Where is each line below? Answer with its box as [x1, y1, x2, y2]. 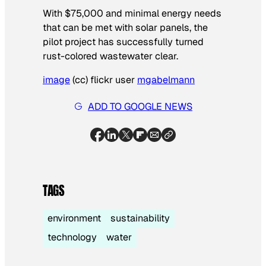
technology [47, 231, 97, 244]
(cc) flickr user [70, 74, 137, 87]
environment [47, 212, 101, 225]
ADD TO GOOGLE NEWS [88, 100, 192, 113]
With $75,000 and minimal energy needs [43, 7, 221, 20]
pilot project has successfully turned [43, 36, 204, 49]
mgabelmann [137, 74, 195, 87]
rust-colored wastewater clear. [43, 50, 178, 63]
